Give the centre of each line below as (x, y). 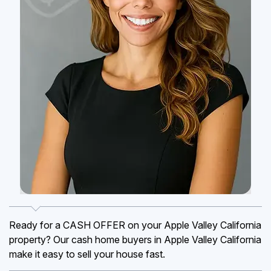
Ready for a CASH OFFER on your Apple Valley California (135, 225)
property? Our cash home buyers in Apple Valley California (135, 240)
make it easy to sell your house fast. (87, 254)
